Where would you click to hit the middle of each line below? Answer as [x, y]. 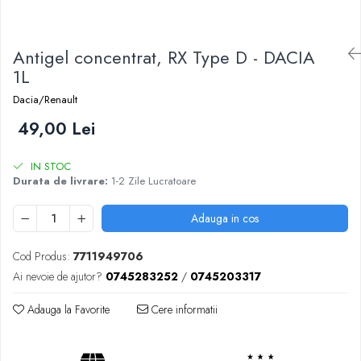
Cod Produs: [41, 256]
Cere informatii [183, 309]
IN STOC [49, 166]
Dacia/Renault [45, 99]
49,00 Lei [56, 129]
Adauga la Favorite [67, 309]
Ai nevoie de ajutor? [58, 276]
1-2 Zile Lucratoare [152, 180]
